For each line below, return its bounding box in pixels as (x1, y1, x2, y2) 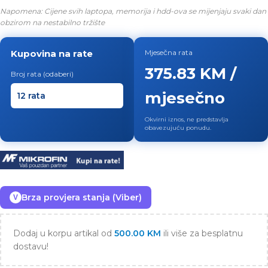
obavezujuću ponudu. (145, 124, 211, 132)
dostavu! (13, 241, 48, 252)
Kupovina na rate (11, 48, 93, 59)
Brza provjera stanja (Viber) (22, 192, 142, 203)
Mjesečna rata (145, 48, 193, 57)
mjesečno (145, 89, 225, 108)
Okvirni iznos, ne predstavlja (145, 115, 229, 123)
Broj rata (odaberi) (11, 69, 74, 78)
